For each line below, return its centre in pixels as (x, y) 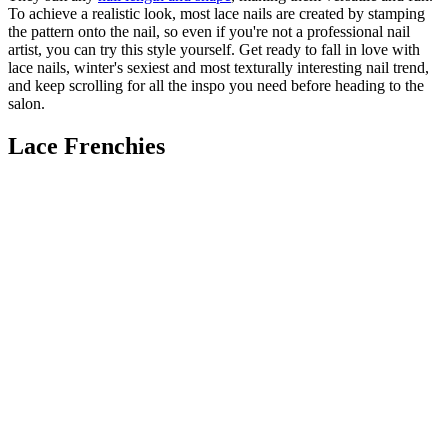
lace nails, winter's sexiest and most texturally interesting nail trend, (218, 68)
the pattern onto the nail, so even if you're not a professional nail (209, 32)
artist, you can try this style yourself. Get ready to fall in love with (214, 50)
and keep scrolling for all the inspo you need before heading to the (216, 86)
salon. (26, 104)
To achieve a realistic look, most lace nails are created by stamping (216, 14)
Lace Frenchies (86, 146)
